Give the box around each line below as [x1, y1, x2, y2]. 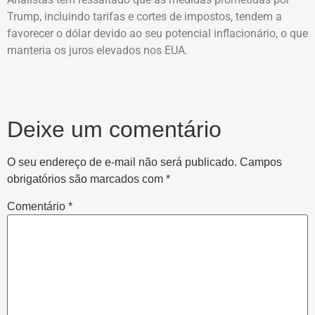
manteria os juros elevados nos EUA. [7, 43, 188, 57]
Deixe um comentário [7, 116, 221, 142]
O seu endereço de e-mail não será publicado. [7, 155, 237, 168]
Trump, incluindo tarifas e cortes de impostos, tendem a [7, 9, 282, 23]
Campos [240, 155, 282, 168]
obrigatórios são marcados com [7, 172, 166, 185]
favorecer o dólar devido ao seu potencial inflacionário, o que [7, 26, 308, 40]
